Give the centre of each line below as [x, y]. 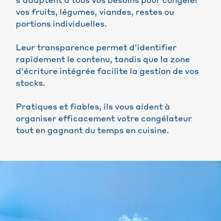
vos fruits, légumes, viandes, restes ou [95, 13]
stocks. [31, 84]
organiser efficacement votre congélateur [104, 120]
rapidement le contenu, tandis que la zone [103, 60]
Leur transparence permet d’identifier [96, 49]
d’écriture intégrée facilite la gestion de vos [107, 72]
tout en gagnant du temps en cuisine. [92, 131]
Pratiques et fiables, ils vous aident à [93, 108]
